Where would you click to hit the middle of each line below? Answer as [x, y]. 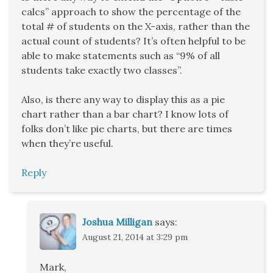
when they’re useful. [67, 144]
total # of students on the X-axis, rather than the [136, 27]
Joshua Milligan [117, 222]
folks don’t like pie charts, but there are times [127, 129]
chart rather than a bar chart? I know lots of [125, 114]
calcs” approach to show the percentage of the [131, 12]
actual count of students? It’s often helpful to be [133, 41]
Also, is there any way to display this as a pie [123, 100]
